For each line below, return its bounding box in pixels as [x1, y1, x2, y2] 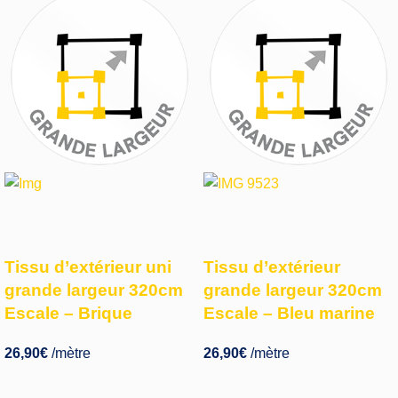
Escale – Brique [4, 303, 132, 322]
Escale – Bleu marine [203, 303, 375, 322]
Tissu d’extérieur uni [4, 257, 171, 276]
